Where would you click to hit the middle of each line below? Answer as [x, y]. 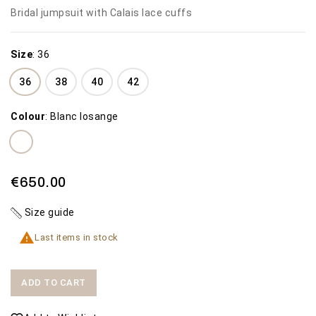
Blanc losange [84, 116]
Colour [28, 116]
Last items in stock [77, 237]
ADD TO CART [54, 283]
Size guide [48, 212]
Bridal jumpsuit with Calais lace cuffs [101, 12]
